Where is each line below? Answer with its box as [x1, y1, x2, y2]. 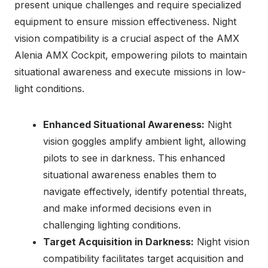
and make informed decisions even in [43, 202, 211, 214]
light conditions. [14, 82, 84, 95]
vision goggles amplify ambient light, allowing [43, 135, 246, 147]
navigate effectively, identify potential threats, [43, 185, 247, 197]
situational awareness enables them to [43, 168, 217, 181]
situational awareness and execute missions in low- [14, 65, 246, 78]
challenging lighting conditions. [43, 218, 181, 231]
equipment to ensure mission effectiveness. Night [14, 15, 236, 28]
